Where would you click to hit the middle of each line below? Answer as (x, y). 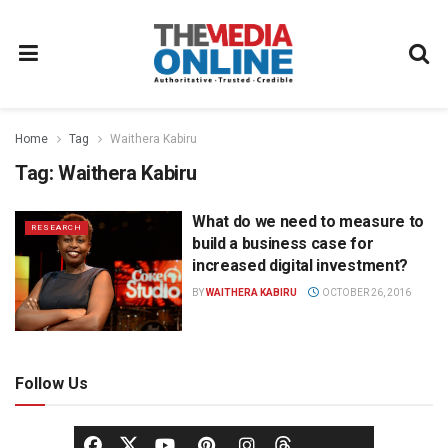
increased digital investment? (300, 265)
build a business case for (283, 243)
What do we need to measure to (308, 221)
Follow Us (51, 383)
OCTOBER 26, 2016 (365, 292)
